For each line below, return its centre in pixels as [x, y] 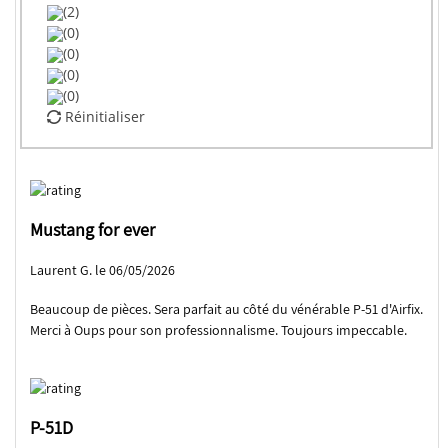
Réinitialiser [103, 117]
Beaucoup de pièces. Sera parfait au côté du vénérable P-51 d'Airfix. [227, 309]
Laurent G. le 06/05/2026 [103, 270]
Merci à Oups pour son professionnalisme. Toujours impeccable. [219, 330]
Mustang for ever [93, 230]
